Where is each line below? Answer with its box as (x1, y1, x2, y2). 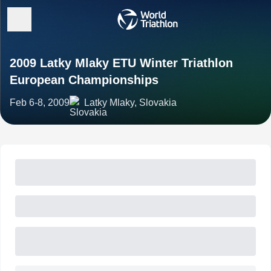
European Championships (10, 73, 158, 87)
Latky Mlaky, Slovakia (84, 97, 177, 108)
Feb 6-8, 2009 (10, 97, 70, 108)
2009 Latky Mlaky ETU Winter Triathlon (10, 56, 233, 70)
